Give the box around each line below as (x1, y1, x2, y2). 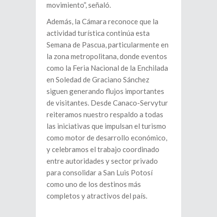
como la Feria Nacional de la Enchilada (46, 63, 168, 73)
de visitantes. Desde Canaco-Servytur (46, 98, 168, 108)
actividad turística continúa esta (46, 29, 150, 38)
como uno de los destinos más (46, 180, 141, 189)
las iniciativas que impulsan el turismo (46, 122, 166, 131)
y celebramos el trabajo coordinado (46, 145, 159, 154)
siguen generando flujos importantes (46, 87, 164, 96)
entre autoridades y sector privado (46, 156, 158, 166)
